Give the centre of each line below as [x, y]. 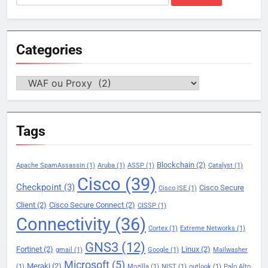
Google [158, 250]
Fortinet [29, 249]
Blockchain [176, 165]
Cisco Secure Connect [86, 205]
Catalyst [220, 166]
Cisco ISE [173, 188]
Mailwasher [230, 250]
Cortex [158, 229]
